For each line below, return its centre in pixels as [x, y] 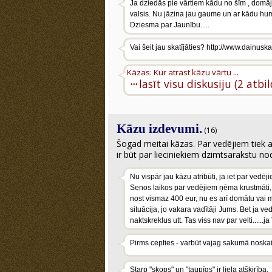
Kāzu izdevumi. [159, 129]
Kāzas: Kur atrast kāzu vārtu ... [183, 72]
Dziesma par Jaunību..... [170, 25]
